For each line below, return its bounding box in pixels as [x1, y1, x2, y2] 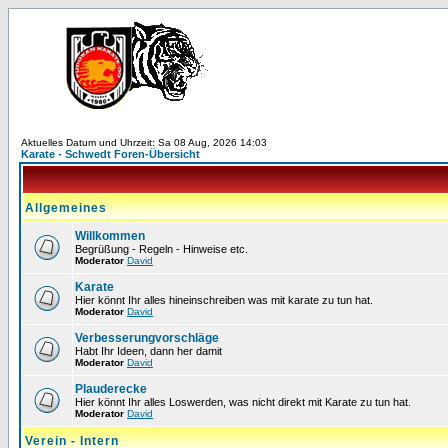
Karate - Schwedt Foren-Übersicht [21, 148, 200, 160]
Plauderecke [75, 382, 147, 396]
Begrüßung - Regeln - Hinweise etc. [75, 243, 248, 255]
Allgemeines [25, 201, 107, 215]
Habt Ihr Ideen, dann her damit [75, 345, 222, 357]
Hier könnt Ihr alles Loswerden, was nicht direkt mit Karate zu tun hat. [75, 396, 411, 408]
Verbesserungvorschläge [75, 331, 219, 345]
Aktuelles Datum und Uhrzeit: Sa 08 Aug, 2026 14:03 [21, 137, 267, 148]
